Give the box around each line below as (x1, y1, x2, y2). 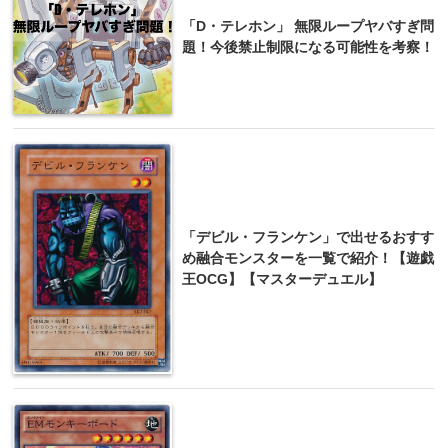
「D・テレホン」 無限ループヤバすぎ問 (182, 18, 434, 35)
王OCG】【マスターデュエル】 (182, 271, 382, 288)
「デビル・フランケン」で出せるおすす (182, 229, 434, 246)
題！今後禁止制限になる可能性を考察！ (182, 39, 434, 56)
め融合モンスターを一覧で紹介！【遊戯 (182, 250, 434, 267)
